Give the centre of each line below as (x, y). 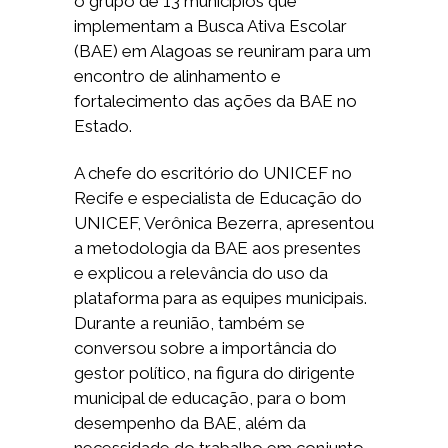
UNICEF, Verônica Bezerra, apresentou (224, 223)
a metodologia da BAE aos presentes (217, 248)
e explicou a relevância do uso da (201, 273)
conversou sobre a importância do (205, 348)
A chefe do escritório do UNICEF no (213, 173)
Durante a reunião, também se (189, 323)
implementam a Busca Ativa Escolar (210, 26)
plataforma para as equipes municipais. (220, 298)
